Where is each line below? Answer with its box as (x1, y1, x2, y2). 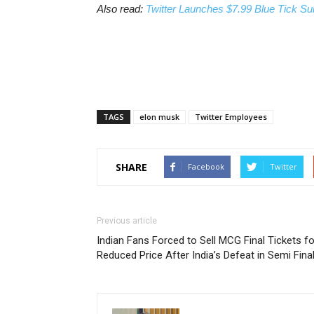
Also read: (97, 3, 146, 15)
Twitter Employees (195, 111, 267, 122)
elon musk (139, 111, 179, 122)
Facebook (188, 161, 224, 172)
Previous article (97, 216, 157, 226)
